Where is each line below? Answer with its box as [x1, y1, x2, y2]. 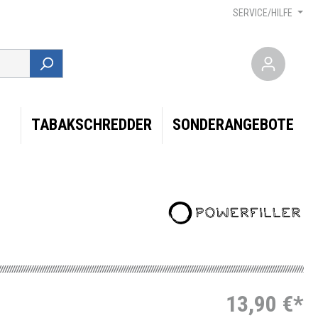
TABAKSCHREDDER [31, 116, 152, 133]
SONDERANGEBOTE [172, 116, 294, 133]
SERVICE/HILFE [233, 7, 293, 18]
